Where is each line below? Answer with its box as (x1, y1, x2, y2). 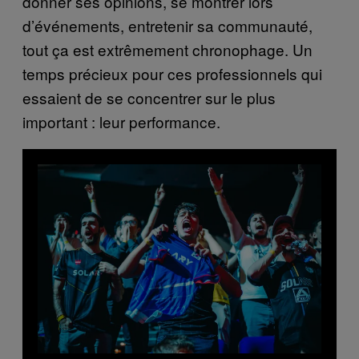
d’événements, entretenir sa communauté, (22, 14, 313, 37)
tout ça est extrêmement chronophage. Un (22, 38, 313, 61)
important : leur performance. (22, 111, 220, 133)
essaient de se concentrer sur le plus (22, 87, 276, 109)
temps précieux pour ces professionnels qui (22, 63, 322, 85)
